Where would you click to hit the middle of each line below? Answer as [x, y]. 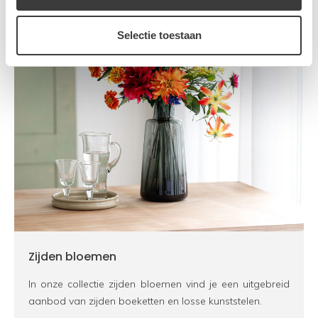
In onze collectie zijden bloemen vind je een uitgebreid [159, 284]
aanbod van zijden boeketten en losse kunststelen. [145, 301]
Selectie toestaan [159, 35]
